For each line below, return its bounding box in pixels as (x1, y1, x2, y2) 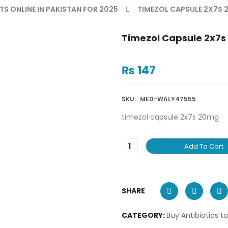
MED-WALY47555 (140, 95, 196, 103)
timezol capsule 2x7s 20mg (122, 112, 219, 122)
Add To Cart (184, 141, 223, 151)
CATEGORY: (122, 210, 166, 220)
